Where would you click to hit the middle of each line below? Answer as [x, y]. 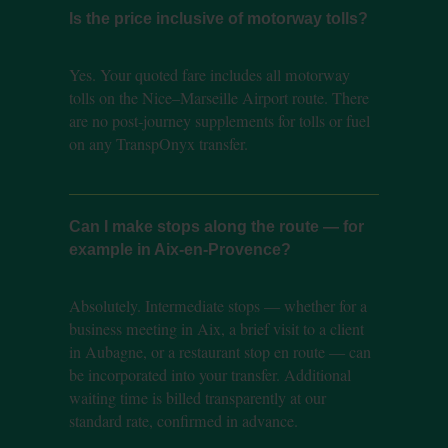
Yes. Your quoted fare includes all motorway [209, 74]
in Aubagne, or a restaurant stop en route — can [219, 351]
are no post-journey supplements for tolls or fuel [219, 120]
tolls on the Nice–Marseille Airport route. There [218, 97]
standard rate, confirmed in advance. [183, 420]
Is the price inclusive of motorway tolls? [218, 17]
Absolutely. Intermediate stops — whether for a [217, 305]
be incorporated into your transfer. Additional [209, 374]
